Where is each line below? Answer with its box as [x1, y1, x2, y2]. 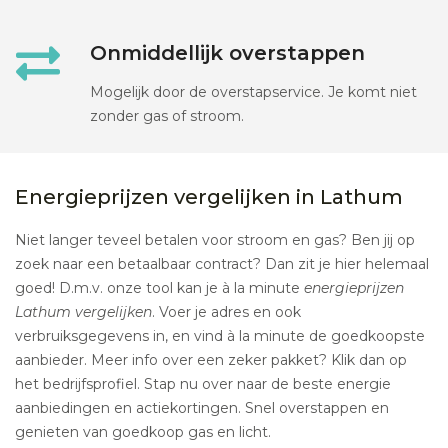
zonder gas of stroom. [90, 107, 244, 126]
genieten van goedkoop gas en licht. [15, 423, 271, 442]
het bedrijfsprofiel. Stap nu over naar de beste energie [15, 375, 391, 394]
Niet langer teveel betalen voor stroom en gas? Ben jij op [15, 231, 415, 250]
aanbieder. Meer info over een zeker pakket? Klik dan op [15, 351, 407, 370]
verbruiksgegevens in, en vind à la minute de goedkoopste [15, 327, 425, 346]
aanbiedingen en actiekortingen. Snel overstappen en [15, 399, 389, 418]
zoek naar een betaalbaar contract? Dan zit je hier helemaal [15, 255, 429, 274]
